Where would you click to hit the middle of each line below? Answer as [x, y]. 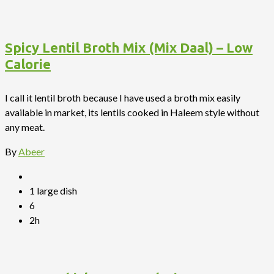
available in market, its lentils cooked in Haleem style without [132, 112]
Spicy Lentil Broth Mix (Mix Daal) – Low [129, 48]
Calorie [28, 64]
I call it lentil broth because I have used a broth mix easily [123, 97]
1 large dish [53, 190]
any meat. [25, 127]
